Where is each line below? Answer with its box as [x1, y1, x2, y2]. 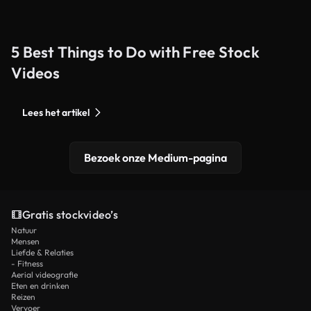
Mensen [11, 235, 40, 246]
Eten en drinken [11, 280, 69, 291]
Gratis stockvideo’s [22, 207, 118, 221]
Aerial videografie [11, 269, 78, 280]
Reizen [11, 291, 35, 302]
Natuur [11, 224, 37, 235]
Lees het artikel [22, 106, 90, 119]
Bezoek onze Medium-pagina [84, 150, 227, 165]
